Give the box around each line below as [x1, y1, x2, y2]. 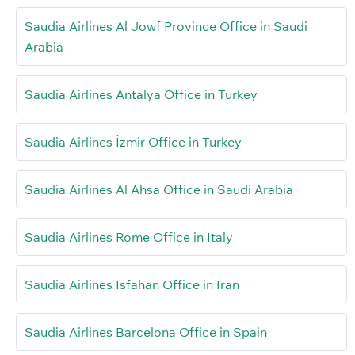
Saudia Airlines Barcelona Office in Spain [25, 323, 267, 340]
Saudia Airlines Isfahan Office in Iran [25, 276, 239, 292]
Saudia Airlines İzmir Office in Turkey [25, 133, 242, 150]
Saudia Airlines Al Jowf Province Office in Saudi [25, 17, 307, 34]
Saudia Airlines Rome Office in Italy [25, 228, 233, 245]
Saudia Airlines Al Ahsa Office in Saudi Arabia [25, 181, 293, 197]
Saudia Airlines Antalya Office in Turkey [25, 86, 258, 102]
